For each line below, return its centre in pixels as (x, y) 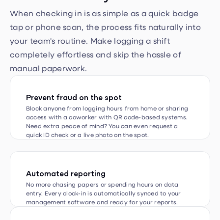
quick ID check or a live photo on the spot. (88, 117)
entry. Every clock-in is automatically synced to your (104, 175)
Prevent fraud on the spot (74, 79)
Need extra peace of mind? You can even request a (102, 108)
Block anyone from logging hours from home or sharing (107, 90)
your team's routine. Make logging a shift (90, 23)
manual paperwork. (49, 50)
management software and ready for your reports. (102, 184)
